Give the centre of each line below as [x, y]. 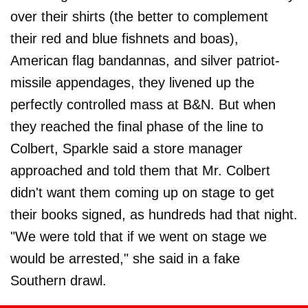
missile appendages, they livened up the [132, 82]
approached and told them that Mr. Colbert [140, 170]
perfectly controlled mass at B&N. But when [143, 104]
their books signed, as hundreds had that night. [154, 214]
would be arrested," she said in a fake [125, 258]
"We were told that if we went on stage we [139, 236]
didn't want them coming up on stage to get [142, 192]
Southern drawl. [58, 280]
